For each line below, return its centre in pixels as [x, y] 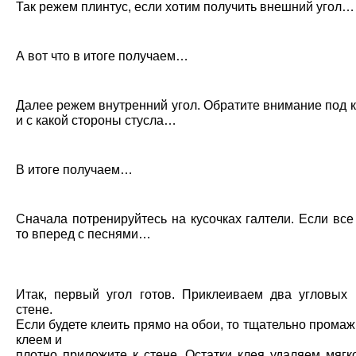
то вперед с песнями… [83, 234]
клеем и [39, 340]
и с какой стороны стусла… [96, 120]
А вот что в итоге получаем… [102, 56]
